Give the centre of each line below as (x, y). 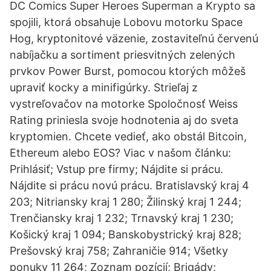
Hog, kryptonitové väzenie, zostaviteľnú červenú (134, 38)
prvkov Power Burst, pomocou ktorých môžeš (128, 71)
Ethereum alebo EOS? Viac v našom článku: (120, 153)
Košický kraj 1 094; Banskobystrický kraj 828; (126, 234)
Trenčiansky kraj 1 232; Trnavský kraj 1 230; (122, 218)
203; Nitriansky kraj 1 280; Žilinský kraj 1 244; (126, 202)
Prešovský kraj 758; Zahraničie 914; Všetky (119, 251)
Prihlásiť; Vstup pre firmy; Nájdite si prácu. (116, 169)
